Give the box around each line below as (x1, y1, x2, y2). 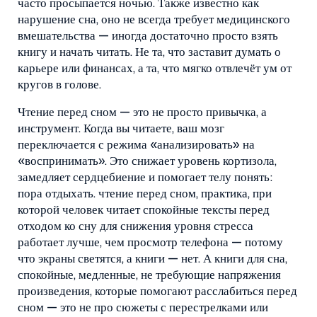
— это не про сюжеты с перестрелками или (44, 303, 268, 313)
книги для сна (214, 254, 285, 265)
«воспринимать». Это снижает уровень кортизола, (18, 156, 277, 167)
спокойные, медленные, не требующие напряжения (18, 270, 281, 281)
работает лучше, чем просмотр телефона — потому (18, 238, 283, 248)
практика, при (201, 189, 272, 200)
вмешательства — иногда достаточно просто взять (18, 31, 278, 42)
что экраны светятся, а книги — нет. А (18, 254, 214, 265)
